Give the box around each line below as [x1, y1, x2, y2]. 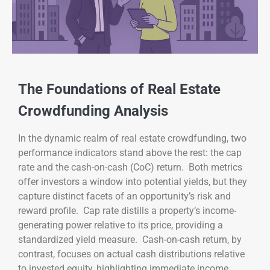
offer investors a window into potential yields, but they [18, 175, 247, 187]
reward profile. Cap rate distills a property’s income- [18, 204, 236, 216]
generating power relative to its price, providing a [18, 219, 223, 231]
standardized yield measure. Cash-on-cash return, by [18, 233, 242, 245]
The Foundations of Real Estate [18, 80, 221, 98]
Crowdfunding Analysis [18, 102, 168, 119]
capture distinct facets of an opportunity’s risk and [18, 190, 231, 202]
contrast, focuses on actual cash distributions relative [18, 248, 245, 260]
